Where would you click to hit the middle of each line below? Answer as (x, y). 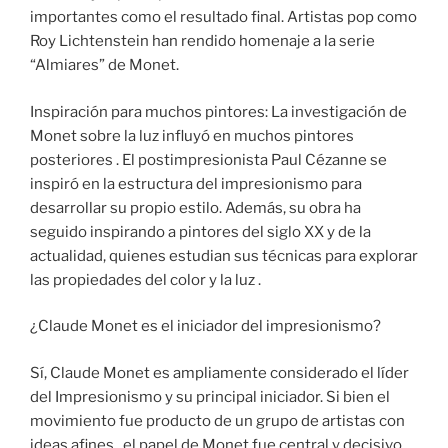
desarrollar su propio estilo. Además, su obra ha (195, 207)
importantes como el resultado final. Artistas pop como (223, 17)
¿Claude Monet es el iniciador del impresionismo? (205, 326)
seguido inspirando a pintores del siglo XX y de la (200, 231)
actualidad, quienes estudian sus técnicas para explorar (224, 255)
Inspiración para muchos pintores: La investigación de (218, 111)
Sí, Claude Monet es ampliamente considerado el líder (219, 372)
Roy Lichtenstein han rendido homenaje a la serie (202, 41)
